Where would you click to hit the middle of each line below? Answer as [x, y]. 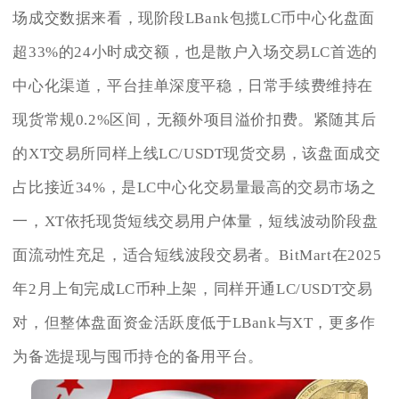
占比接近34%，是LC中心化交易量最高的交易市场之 [195, 188]
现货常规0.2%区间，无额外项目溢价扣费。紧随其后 [195, 120]
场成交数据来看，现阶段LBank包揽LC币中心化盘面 [194, 19]
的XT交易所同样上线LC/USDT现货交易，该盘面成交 [197, 154]
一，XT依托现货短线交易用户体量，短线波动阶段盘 [195, 222]
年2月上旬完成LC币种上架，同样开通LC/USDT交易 [193, 289]
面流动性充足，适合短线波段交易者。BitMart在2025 [197, 256]
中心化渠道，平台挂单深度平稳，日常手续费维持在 [193, 86]
